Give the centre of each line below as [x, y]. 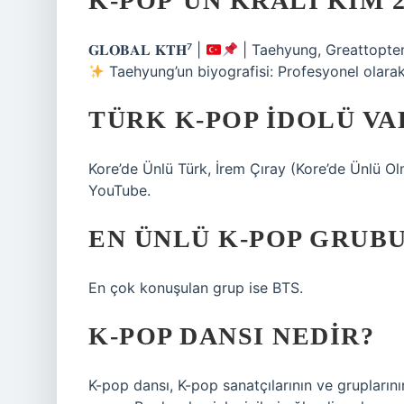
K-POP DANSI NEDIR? [231, 336]
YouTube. [119, 190]
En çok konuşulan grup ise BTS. [196, 288]
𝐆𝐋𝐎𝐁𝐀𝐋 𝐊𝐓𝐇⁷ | [147, 50]
